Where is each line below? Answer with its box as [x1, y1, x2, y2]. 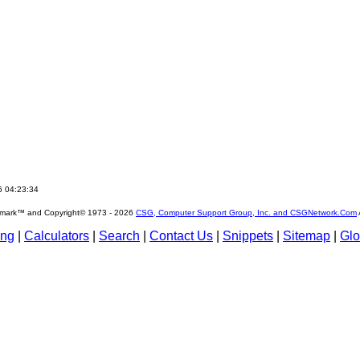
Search [99, 229, 140, 243]
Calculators [24, 229, 89, 243]
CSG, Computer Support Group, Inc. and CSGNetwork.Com [136, 208, 357, 217]
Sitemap [283, 229, 330, 243]
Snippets [223, 229, 273, 243]
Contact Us [149, 229, 213, 243]
